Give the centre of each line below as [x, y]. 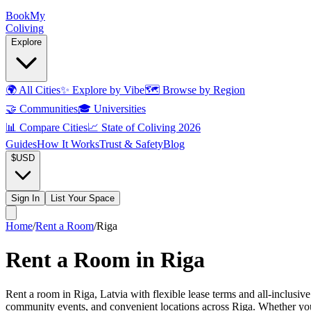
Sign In [25, 198]
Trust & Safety [131, 144]
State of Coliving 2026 [150, 127]
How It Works [68, 144]
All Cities [39, 90]
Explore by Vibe [107, 90]
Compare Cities [52, 127]
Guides [21, 144]
